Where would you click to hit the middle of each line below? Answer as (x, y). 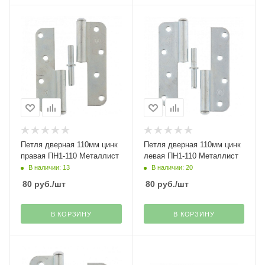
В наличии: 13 (49, 168)
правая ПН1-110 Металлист (70, 156)
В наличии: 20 (172, 168)
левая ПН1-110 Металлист (191, 156)
